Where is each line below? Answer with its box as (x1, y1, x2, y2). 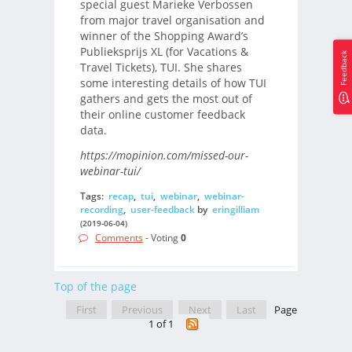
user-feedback (130, 202, 195, 216)
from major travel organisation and (79, 12, 265, 27)
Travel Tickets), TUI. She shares (79, 59, 242, 75)
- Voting (142, 231, 181, 245)
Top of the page (54, 278, 137, 294)
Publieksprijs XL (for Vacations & (79, 43, 248, 59)
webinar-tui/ (79, 163, 141, 179)
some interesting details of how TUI (79, 75, 266, 90)
